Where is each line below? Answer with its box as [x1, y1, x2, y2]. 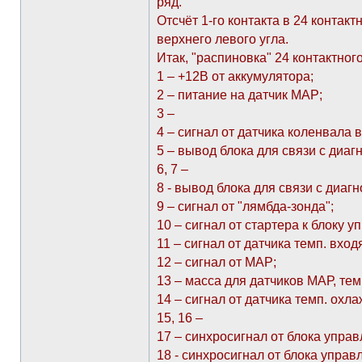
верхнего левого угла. [157, 32, 288, 46]
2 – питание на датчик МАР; [157, 88, 322, 102]
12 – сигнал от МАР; [157, 255, 276, 269]
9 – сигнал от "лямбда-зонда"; [157, 200, 334, 213]
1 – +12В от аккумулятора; [157, 69, 314, 83]
